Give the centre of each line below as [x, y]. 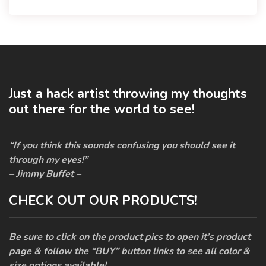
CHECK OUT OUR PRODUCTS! [103, 201]
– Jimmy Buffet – [45, 174]
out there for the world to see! [102, 110]
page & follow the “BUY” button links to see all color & [129, 251]
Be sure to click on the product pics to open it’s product [130, 237]
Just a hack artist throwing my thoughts [128, 94]
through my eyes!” [48, 160]
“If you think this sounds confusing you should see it [122, 146]
